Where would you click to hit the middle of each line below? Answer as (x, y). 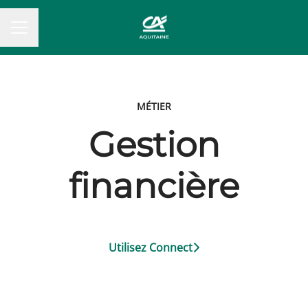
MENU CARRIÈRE (52, 34)
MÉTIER (154, 106)
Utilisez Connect (151, 247)
